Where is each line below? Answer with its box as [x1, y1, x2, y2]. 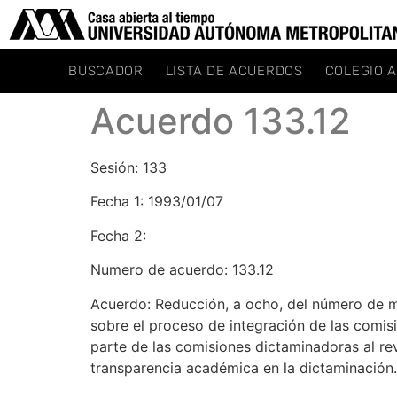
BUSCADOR [68, 63, 144, 79]
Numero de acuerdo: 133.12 [90, 261, 274, 279]
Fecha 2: [90, 226, 146, 245]
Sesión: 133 [90, 159, 167, 176]
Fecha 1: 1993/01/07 [90, 192, 223, 211]
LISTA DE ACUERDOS [165, 63, 303, 79]
